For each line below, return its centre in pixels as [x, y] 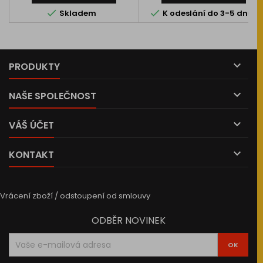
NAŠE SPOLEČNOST [53, 96]
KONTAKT [31, 155]
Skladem [77, 13]
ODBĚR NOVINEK [129, 220]
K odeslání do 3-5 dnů [207, 13]
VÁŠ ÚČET [31, 125]
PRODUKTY [34, 67]
